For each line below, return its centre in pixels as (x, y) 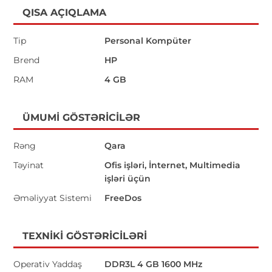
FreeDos (123, 198)
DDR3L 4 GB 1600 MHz (154, 264)
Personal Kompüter (148, 40)
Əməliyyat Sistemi (53, 198)
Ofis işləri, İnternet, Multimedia (173, 165)
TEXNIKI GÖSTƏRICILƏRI (85, 236)
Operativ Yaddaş (48, 264)
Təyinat (29, 165)
